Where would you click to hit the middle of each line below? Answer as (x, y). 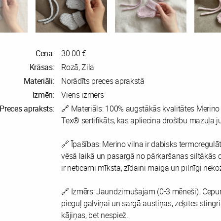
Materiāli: (39, 81)
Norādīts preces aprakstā (103, 81)
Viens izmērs (83, 94)
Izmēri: (43, 94)
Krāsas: (42, 67)
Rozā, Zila (78, 67)
